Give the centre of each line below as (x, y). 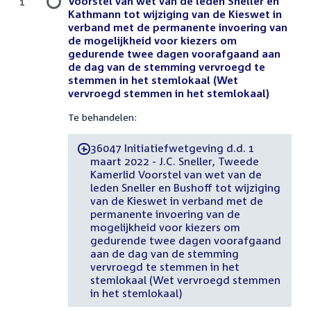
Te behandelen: (102, 117)
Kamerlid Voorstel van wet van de (176, 174)
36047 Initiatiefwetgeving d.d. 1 (172, 148)
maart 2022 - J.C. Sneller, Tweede (174, 161)
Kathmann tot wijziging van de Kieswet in (175, 14)
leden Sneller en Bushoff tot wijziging (185, 187)
